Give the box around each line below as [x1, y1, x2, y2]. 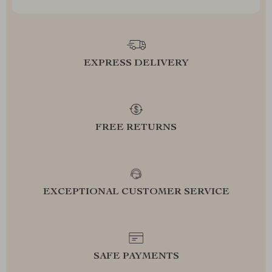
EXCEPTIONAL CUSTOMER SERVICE [42, 188, 229, 197]
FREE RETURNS [95, 123, 177, 133]
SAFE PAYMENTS [93, 252, 179, 262]
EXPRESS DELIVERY [83, 59, 189, 69]
